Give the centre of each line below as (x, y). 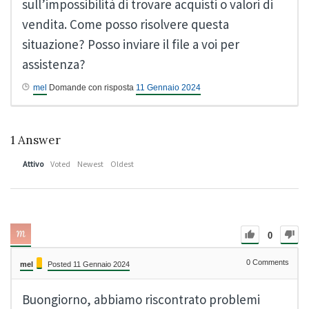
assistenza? (54, 64)
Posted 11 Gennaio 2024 (89, 265)
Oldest (122, 164)
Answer (38, 140)
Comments (270, 262)
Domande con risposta (91, 88)
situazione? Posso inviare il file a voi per (131, 44)
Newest (90, 164)
